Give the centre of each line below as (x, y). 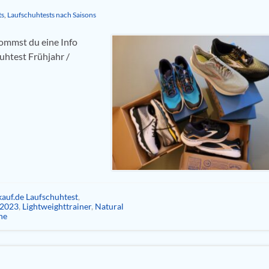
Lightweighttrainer (57, 206)
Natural (109, 206)
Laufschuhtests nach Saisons (52, 15)
